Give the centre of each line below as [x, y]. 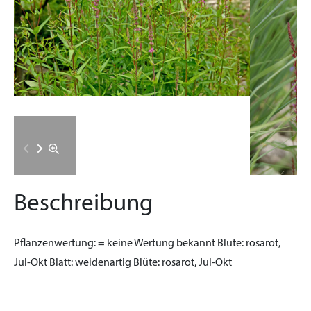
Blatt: [61, 263]
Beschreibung [84, 204]
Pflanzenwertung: [55, 244]
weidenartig [103, 263]
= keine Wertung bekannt [157, 244]
